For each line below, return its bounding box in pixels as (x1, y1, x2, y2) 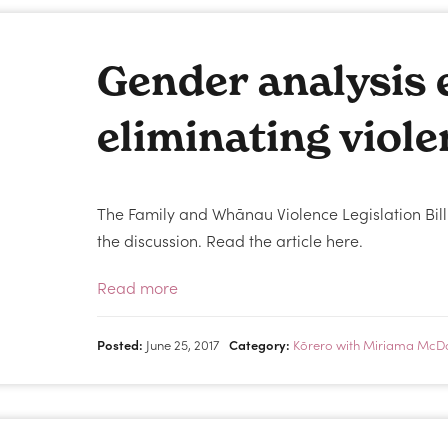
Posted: (97, 335, 144, 354)
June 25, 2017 (143, 335, 220, 354)
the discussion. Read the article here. (97, 229, 364, 251)
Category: (229, 335, 291, 354)
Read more (97, 276, 179, 298)
